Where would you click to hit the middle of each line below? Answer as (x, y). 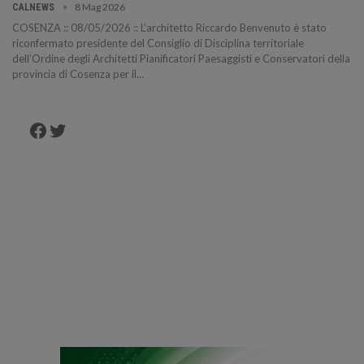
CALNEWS (35, 8)
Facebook (69, 129)
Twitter (80, 129)
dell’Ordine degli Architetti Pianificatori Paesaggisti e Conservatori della (181, 59)
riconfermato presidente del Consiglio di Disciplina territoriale (158, 43)
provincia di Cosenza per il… (78, 74)
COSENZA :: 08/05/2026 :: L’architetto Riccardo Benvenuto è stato (169, 28)
